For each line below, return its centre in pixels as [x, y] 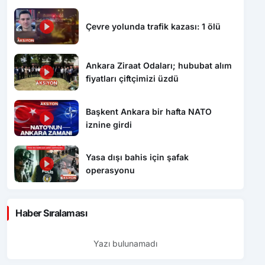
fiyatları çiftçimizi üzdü [132, 79]
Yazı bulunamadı [125, 243]
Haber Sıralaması [51, 213]
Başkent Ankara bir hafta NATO [149, 111]
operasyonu [111, 170]
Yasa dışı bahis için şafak [138, 157]
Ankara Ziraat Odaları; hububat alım [159, 66]
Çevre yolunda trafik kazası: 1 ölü [153, 26]
